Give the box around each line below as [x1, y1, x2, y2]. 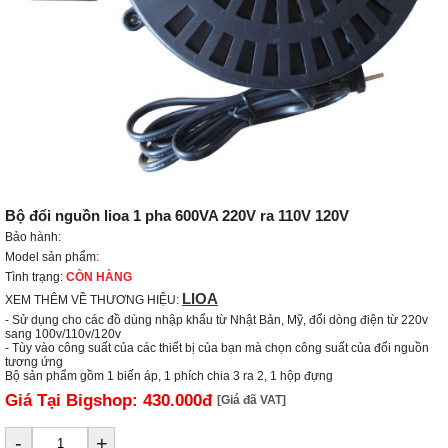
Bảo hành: [5, 230, 61, 244]
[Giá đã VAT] [217, 393, 286, 407]
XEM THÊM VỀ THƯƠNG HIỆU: [5, 293, 182, 307]
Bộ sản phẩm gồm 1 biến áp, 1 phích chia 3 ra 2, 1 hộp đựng [5, 369, 333, 383]
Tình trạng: [5, 270, 66, 284]
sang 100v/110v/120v [5, 327, 121, 341]
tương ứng [5, 355, 63, 369]
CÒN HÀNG [66, 270, 132, 284]
